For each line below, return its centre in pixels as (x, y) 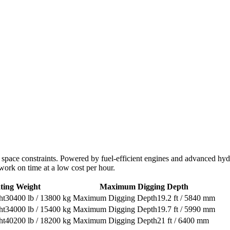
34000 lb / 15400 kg (38, 209)
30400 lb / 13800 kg (38, 198)
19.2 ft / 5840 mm (186, 198)
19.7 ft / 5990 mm (186, 209)
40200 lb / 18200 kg (38, 221)
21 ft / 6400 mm (183, 221)
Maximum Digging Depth (144, 187)
